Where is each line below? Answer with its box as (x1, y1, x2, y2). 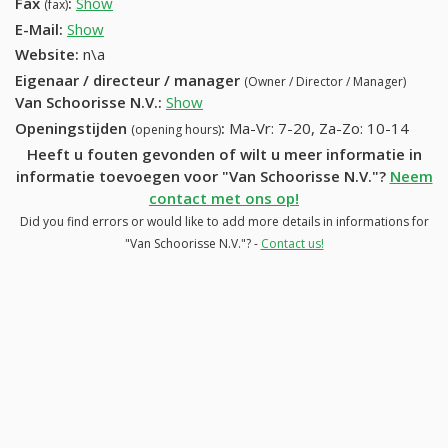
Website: (15, 44, 79, 65)
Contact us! (260, 234, 324, 252)
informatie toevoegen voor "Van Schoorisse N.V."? (15, 165, 390, 186)
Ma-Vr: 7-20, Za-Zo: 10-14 (229, 117, 409, 138)
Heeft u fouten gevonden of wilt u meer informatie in (26, 143, 422, 164)
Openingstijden (15, 117, 131, 138)
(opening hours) (131, 120, 221, 138)
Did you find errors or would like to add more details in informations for (19, 212, 429, 230)
